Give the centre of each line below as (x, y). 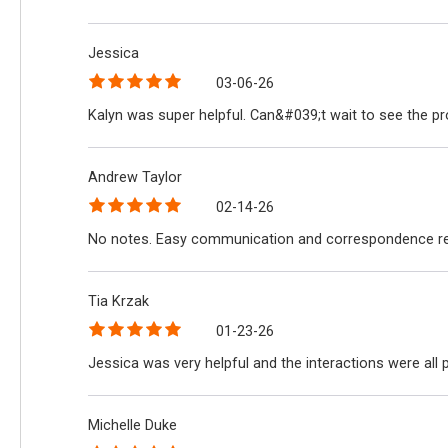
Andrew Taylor (135, 178)
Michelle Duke (133, 426)
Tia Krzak (119, 302)
